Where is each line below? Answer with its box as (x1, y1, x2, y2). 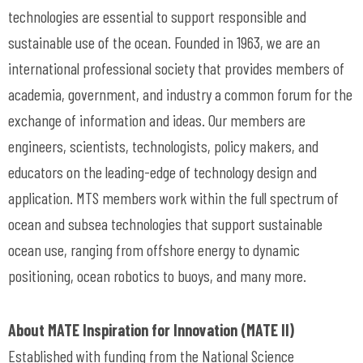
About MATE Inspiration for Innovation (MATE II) (8, 320, 294, 340)
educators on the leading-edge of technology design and (8, 162, 317, 181)
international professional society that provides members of (8, 58, 344, 78)
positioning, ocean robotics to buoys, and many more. (8, 266, 306, 285)
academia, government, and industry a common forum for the (8, 84, 352, 104)
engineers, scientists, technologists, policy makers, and (8, 136, 318, 156)
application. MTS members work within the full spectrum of (8, 188, 339, 207)
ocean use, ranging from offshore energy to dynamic (8, 240, 300, 259)
